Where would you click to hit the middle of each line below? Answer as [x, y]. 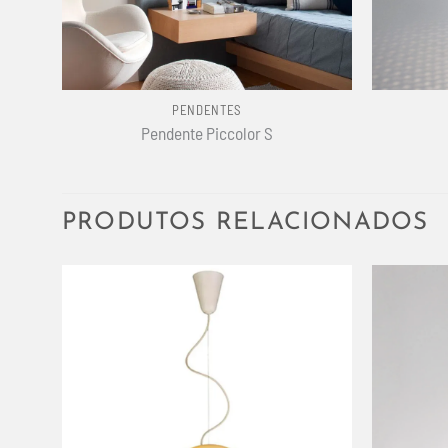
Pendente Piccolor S [207, 132]
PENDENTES [207, 110]
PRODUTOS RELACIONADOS [245, 222]
